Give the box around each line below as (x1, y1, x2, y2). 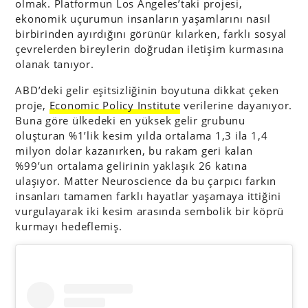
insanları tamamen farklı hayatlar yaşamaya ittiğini (15, 189, 281, 203)
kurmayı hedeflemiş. (15, 219, 122, 233)
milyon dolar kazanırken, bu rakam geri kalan (15, 144, 253, 157)
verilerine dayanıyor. (180, 98, 293, 112)
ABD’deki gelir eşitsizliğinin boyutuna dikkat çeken (15, 83, 279, 97)
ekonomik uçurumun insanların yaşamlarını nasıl (15, 12, 271, 25)
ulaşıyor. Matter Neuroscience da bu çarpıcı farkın (15, 174, 277, 188)
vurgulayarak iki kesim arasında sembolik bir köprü (15, 204, 285, 218)
